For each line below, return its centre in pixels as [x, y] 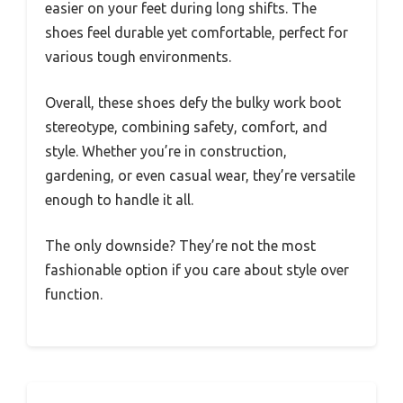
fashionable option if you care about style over [197, 269]
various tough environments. [138, 56]
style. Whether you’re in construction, [166, 151]
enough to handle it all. [119, 199]
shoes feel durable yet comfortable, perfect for [197, 32]
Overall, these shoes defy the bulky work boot [193, 102]
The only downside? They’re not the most [180, 245]
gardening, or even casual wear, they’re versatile [200, 175]
